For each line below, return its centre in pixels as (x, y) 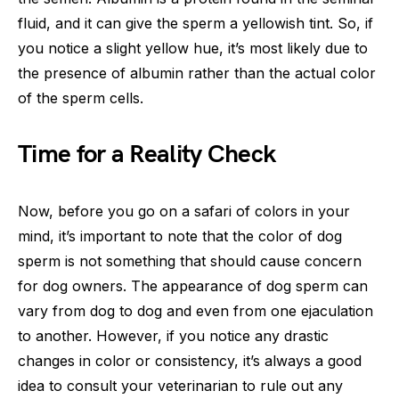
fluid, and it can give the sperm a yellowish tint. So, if (195, 23)
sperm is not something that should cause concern (190, 261)
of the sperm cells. (81, 98)
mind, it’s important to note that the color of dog (180, 236)
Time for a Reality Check (147, 155)
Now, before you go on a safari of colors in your (184, 211)
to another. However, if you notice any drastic (173, 336)
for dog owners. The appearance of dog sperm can (193, 286)
